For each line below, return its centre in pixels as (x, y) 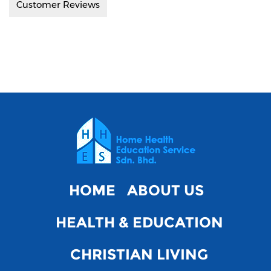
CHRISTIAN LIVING (139, 254)
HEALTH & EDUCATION (139, 222)
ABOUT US (165, 190)
